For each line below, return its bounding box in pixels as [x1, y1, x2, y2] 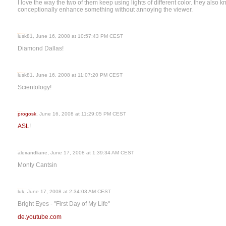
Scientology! [18, 84, 53, 91]
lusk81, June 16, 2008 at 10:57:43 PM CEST [18, 33, 123, 39]
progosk [18, 111, 36, 117]
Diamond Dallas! [18, 45, 65, 52]
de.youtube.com [18, 213, 62, 220]
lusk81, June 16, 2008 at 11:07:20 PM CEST [18, 72, 123, 78]
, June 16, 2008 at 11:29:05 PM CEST [36, 111, 126, 117]
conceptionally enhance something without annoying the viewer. [18, 6, 193, 13]
